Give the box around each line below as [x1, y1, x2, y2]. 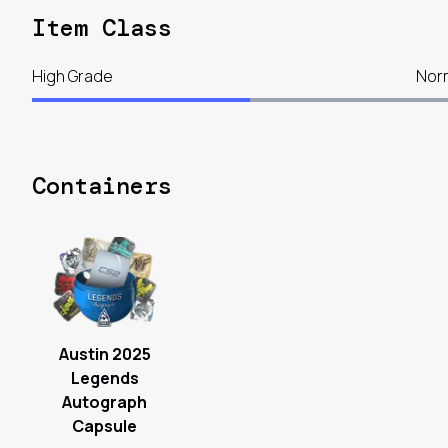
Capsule [72, 415, 138, 438]
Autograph [62, 391, 148, 414]
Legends [70, 367, 139, 390]
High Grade [32, 65, 113, 88]
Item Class [32, 12, 172, 44]
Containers [32, 170, 172, 202]
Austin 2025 [58, 343, 151, 366]
